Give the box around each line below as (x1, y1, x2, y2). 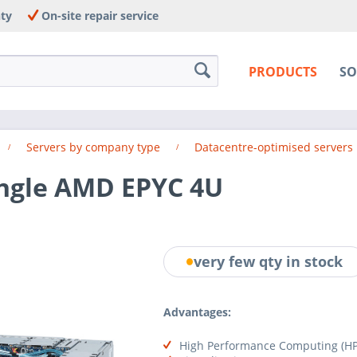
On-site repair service (38, 8, 159, 23)
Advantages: (163, 304, 231, 320)
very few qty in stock (194, 252, 343, 272)
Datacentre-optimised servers (194, 139, 353, 155)
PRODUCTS (248, 63, 317, 81)
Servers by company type (26, 139, 160, 155)
